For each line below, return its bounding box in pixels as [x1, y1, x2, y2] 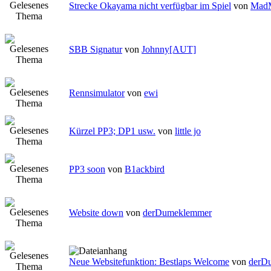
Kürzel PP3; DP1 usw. [69, 126, 155, 137]
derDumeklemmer [143, 207, 212, 218]
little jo [175, 126, 201, 137]
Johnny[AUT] [142, 44, 196, 55]
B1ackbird [125, 164, 165, 175]
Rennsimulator [69, 88, 125, 99]
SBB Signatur [69, 44, 122, 55]
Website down [69, 207, 123, 218]
